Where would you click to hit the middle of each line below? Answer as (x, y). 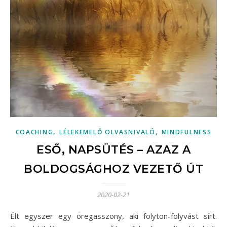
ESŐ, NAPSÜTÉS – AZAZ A (113, 150)
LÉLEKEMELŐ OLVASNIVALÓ (107, 132)
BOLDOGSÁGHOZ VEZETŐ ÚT (113, 169)
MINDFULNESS (186, 132)
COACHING (34, 132)
